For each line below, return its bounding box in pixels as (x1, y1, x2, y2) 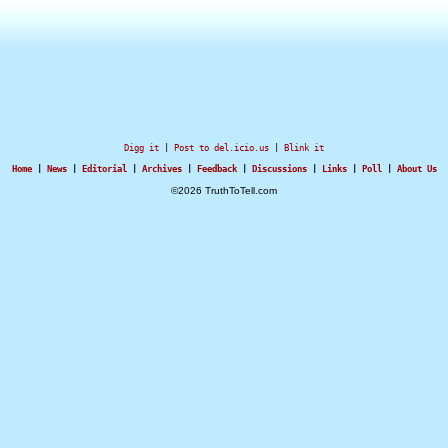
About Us (396, 164, 437, 174)
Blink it (284, 143, 324, 153)
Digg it (124, 143, 159, 153)
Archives (141, 164, 182, 174)
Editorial (81, 164, 127, 174)
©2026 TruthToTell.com (171, 185, 277, 196)
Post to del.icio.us (174, 143, 269, 153)
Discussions (251, 164, 307, 174)
